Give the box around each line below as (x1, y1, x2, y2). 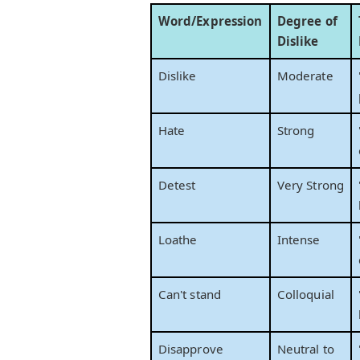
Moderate (277, 67, 333, 84)
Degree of (277, 13, 337, 30)
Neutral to (277, 341, 334, 358)
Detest (158, 177, 196, 194)
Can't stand (158, 286, 221, 303)
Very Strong (277, 177, 344, 194)
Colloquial (277, 286, 334, 303)
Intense (277, 231, 321, 248)
